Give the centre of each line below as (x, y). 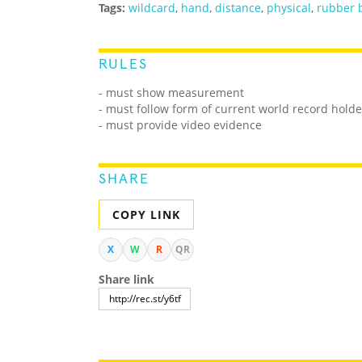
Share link (126, 280)
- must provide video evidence (180, 125)
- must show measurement (171, 93)
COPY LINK (146, 215)
